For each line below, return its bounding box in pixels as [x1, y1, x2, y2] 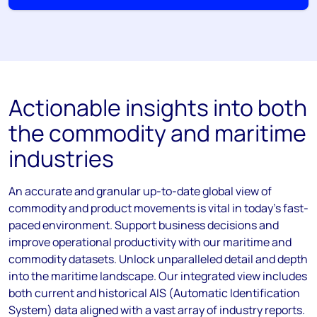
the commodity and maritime [8, 117, 306, 149]
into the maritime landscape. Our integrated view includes [8, 268, 307, 284]
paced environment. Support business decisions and [8, 217, 279, 233]
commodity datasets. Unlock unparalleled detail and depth [8, 251, 308, 267]
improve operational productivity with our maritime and [8, 234, 292, 250]
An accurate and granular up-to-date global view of [8, 183, 272, 199]
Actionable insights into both [8, 92, 307, 123]
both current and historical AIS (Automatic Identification [8, 285, 300, 301]
